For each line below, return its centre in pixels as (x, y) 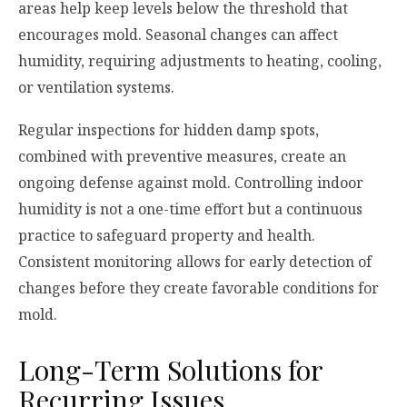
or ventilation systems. (98, 87)
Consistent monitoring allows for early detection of (195, 262)
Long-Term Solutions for (170, 370)
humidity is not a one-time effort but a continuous (190, 209)
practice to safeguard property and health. (167, 236)
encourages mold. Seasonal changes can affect (178, 34)
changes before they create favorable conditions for (199, 288)
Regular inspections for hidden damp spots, (169, 130)
